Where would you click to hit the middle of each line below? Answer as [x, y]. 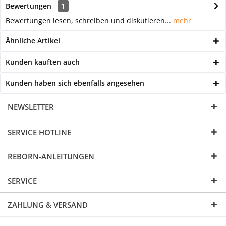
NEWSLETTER [31, 107]
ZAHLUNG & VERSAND [48, 205]
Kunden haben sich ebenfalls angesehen [75, 83]
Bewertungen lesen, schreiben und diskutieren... [88, 21]
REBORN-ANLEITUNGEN [51, 157]
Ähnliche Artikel [33, 41]
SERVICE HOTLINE [39, 132]
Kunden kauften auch [43, 62]
